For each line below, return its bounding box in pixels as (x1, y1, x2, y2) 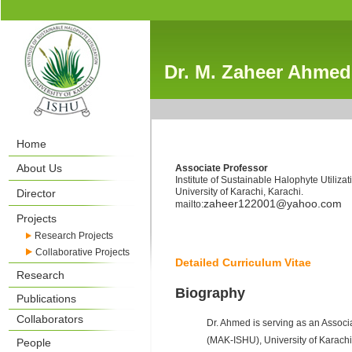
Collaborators (16, 313, 83, 325)
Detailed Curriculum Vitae (174, 256, 311, 269)
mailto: (174, 199, 203, 210)
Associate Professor (174, 163, 268, 174)
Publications (16, 292, 76, 305)
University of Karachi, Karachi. (174, 186, 303, 197)
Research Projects (34, 230, 113, 241)
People (16, 336, 51, 349)
